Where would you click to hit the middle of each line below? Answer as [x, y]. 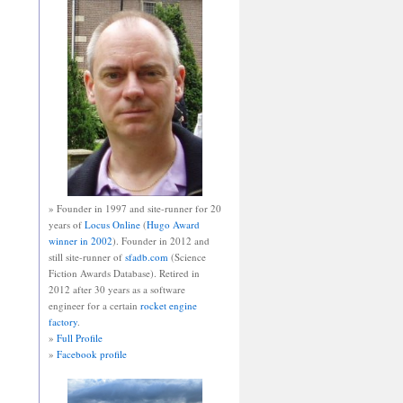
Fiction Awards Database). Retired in [124, 273]
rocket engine [168, 306]
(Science [187, 257]
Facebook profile [91, 354]
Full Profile [79, 338]
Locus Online [112, 225]
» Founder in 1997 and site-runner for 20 [134, 209]
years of [66, 225]
